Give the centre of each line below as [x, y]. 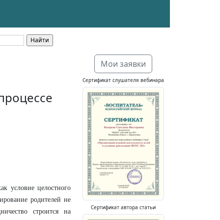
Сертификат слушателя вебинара [123, 80]
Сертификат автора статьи [123, 207]
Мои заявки [123, 64]
